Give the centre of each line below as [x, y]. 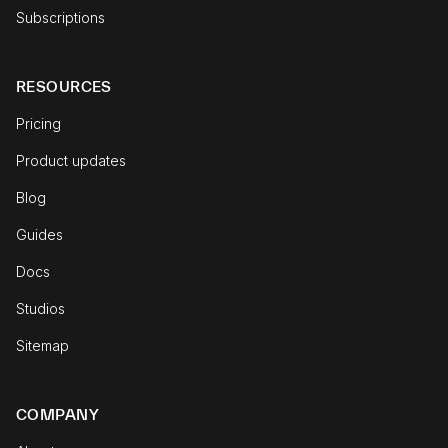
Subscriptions [60, 17]
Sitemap [42, 345]
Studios [40, 308]
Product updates [71, 160]
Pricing [38, 123]
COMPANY [57, 414]
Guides [39, 234]
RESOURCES [64, 86]
